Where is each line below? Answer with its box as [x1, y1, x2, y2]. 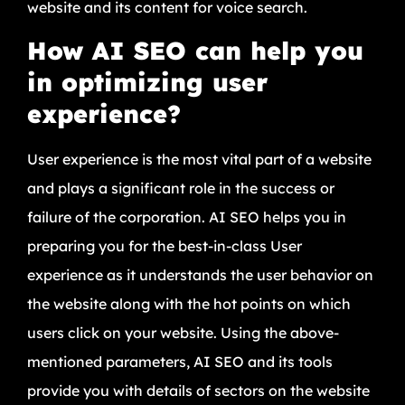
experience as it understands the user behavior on [27, 265, 373, 284]
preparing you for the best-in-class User [27, 236, 302, 255]
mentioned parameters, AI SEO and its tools [27, 352, 333, 371]
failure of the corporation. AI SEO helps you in [27, 207, 346, 226]
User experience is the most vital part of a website [27, 149, 372, 168]
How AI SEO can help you [27, 34, 363, 66]
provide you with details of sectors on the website [27, 381, 370, 400]
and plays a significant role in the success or [27, 178, 334, 197]
